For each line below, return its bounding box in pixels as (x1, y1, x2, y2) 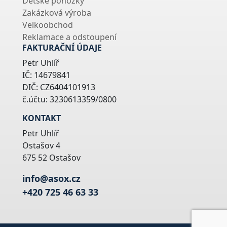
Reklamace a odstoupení (22, 31, 117, 43)
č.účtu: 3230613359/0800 (22, 94, 117, 105)
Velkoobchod (22, 19, 73, 31)
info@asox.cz (22, 172, 81, 185)
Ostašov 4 (22, 140, 60, 152)
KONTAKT (22, 112, 61, 124)
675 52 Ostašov (22, 152, 81, 164)
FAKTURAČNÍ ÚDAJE (22, 42, 102, 54)
